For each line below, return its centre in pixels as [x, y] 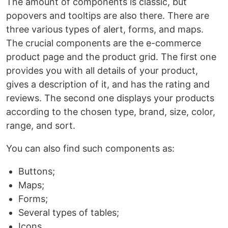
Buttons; [37, 171]
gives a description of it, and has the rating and [108, 84]
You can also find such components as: [90, 148]
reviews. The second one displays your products [110, 98]
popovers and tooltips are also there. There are [108, 16]
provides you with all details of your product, [102, 70]
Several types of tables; [69, 212]
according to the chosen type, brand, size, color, [111, 112]
